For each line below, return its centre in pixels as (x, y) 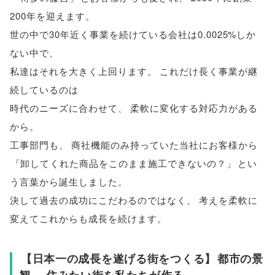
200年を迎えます (48, 15)
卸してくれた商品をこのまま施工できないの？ (124, 163)
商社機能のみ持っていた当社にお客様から (165, 144)
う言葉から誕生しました (64, 181)
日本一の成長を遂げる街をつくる (118, 259)
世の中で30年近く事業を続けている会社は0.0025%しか (133, 34)
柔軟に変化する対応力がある (194, 107)
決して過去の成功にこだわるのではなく (98, 199)
